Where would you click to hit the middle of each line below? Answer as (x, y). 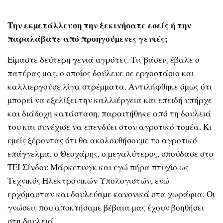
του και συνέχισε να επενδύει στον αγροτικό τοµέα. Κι (110, 126)
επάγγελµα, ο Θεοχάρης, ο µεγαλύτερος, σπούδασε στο (111, 153)
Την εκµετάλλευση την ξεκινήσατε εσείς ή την (99, 25)
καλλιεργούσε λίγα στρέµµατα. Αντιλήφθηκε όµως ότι (110, 86)
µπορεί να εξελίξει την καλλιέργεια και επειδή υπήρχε (110, 100)
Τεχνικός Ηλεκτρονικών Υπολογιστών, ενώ (88, 180)
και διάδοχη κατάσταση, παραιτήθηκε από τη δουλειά (109, 113)
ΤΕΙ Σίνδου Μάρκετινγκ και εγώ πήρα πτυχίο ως (98, 167)
